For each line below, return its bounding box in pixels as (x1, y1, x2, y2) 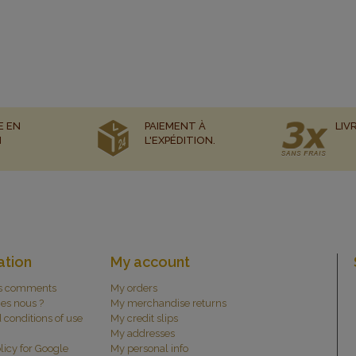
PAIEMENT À (145, 119, 206, 132)
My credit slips (110, 311, 178, 324)
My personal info (110, 342, 188, 354)
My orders (110, 281, 157, 294)
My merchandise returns (110, 296, 226, 309)
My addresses (110, 327, 175, 339)
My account (110, 253, 190, 270)
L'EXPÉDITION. (145, 133, 215, 146)
